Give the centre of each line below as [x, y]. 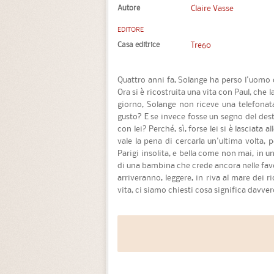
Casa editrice [139, 44]
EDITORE [131, 30]
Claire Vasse [212, 8]
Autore [129, 7]
